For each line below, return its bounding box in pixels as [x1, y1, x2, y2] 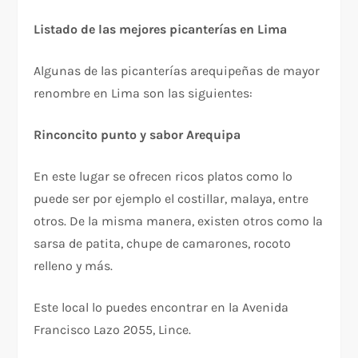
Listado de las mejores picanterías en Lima [34, 21, 288, 37]
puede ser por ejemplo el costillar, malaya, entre [34, 190, 309, 206]
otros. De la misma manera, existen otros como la [34, 213, 324, 229]
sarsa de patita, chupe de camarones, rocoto [34, 235, 292, 251]
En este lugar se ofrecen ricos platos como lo [34, 168, 293, 184]
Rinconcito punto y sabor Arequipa [34, 126, 241, 142]
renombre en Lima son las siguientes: [34, 85, 253, 101]
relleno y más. [34, 257, 113, 273]
